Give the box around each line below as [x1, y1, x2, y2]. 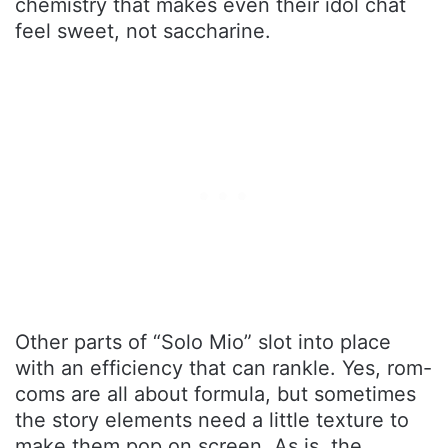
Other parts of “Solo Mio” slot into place [15, 329, 391, 354]
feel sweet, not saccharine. [15, 18, 271, 43]
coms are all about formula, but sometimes [15, 381, 416, 406]
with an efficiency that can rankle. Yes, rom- [15, 355, 432, 380]
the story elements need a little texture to [15, 407, 409, 432]
